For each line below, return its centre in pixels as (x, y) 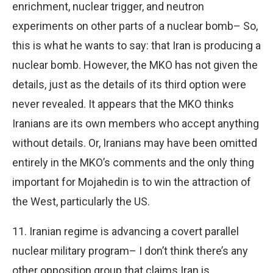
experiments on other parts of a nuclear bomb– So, (135, 26)
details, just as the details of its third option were (129, 84)
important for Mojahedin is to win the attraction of (132, 182)
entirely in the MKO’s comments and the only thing (133, 162)
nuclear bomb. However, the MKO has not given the (135, 65)
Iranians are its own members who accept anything (136, 123)
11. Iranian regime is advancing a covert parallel (126, 231)
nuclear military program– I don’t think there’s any (130, 250)
